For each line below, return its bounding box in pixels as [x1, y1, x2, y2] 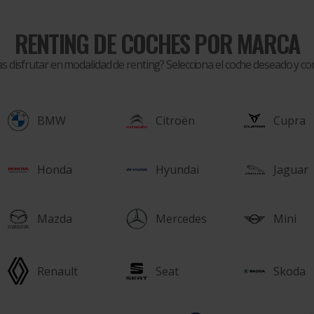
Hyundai [155, 162, 199, 177]
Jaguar [273, 162, 309, 177]
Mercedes [155, 211, 207, 226]
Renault [37, 263, 78, 279]
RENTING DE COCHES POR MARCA [14, 25, 300, 61]
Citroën [155, 113, 195, 128]
